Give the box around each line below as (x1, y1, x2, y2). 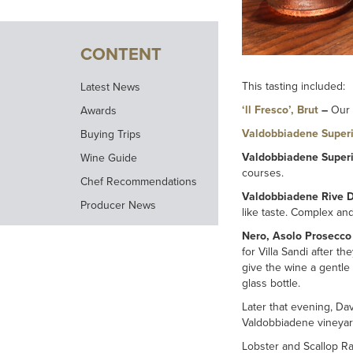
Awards (80, 104, 117, 118)
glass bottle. (242, 277, 300, 291)
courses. (242, 166, 284, 180)
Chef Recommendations (80, 175, 197, 189)
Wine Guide (80, 151, 137, 165)
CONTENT (80, 44, 162, 65)
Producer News (80, 199, 156, 213)
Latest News (80, 80, 140, 95)
